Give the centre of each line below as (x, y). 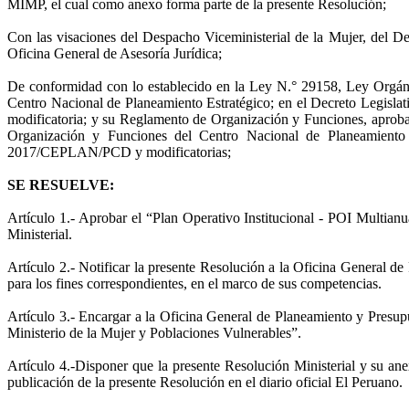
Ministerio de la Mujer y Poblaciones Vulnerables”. (154, 332)
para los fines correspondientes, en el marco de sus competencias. (194, 283)
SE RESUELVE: (61, 184)
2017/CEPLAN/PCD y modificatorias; (119, 152)
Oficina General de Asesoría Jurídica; (115, 53)
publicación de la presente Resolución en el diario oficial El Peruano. (205, 382)
